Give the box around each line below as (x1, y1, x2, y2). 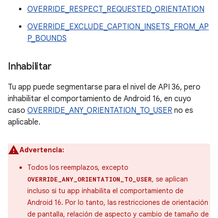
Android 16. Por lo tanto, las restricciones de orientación (27, 198, 208, 207)
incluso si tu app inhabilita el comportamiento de (27, 186, 183, 196)
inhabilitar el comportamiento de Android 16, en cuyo (8, 94, 191, 104)
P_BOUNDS (27, 34, 67, 44)
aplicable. (8, 117, 40, 127)
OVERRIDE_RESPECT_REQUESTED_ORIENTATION (27, 4, 204, 15)
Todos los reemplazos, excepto (27, 163, 128, 172)
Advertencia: (19, 145, 64, 155)
